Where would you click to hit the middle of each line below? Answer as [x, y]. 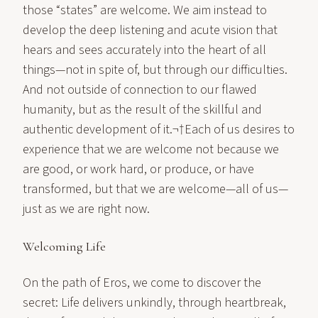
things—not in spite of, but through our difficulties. [155, 70]
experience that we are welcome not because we [151, 149]
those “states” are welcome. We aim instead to [145, 10]
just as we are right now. [86, 209]
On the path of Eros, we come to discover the [142, 283]
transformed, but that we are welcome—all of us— [155, 189]
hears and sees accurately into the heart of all [144, 50]
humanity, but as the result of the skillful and [142, 110]
